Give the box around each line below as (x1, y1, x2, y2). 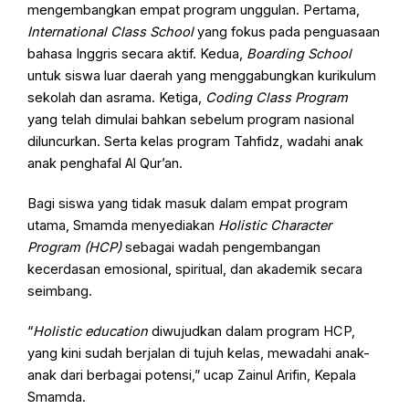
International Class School (27, 24, 194, 41)
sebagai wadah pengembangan (121, 239, 321, 257)
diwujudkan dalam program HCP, (148, 323, 356, 341)
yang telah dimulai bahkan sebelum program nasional (27, 111, 355, 129)
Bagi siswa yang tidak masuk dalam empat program (27, 195, 349, 213)
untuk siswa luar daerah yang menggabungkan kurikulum (27, 68, 377, 85)
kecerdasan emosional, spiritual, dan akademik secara (27, 261, 363, 278)
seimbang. (27, 283, 93, 300)
